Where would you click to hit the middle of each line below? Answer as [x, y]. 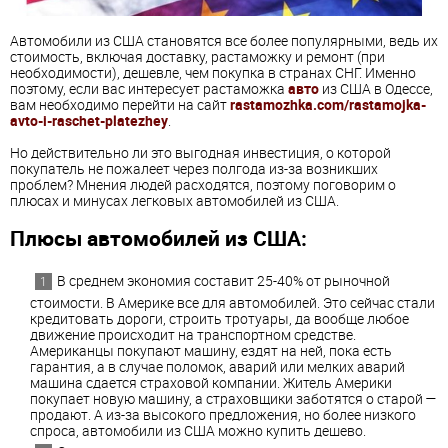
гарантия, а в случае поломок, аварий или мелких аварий [217, 366]
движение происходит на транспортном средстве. [193, 334]
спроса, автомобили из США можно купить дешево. [198, 430]
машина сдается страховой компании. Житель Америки [211, 382]
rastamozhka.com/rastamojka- [328, 104]
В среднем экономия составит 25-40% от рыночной [223, 280]
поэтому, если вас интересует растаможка [149, 88]
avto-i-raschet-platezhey [89, 120]
